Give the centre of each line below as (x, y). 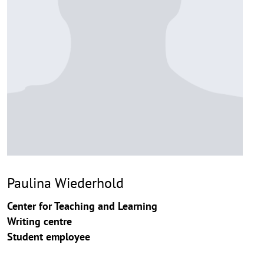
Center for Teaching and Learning (82, 206)
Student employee (49, 236)
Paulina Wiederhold (65, 182)
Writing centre (39, 221)
